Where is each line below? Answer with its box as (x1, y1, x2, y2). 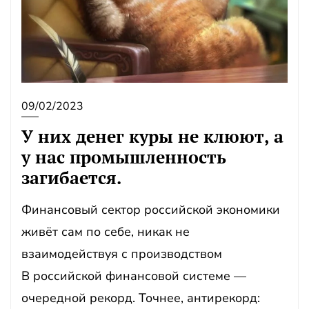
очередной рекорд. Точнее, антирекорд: (21, 290, 260, 306)
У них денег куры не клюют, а (21, 125, 283, 148)
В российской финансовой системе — (21, 268, 246, 284)
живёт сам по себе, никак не (21, 223, 190, 240)
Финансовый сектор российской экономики (21, 201, 280, 218)
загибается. (21, 166, 121, 189)
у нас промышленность (21, 146, 226, 168)
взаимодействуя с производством (21, 246, 222, 262)
